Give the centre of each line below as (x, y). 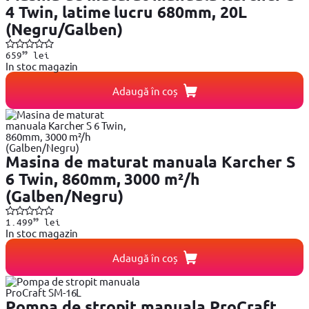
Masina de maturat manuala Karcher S (150, 162)
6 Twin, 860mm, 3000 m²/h (103, 179)
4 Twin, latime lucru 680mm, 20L (126, 12)
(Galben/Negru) (64, 197)
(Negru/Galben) (64, 30)
